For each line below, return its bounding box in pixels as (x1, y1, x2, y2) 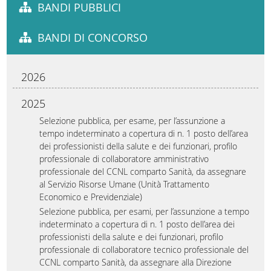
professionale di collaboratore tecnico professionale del (39, 244, 249, 255)
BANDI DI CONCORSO (38, 30, 148, 45)
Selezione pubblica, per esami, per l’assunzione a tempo (39, 206, 250, 217)
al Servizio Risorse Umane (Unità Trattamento (39, 178, 210, 190)
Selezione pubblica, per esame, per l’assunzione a (39, 114, 226, 126)
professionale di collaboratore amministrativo (39, 152, 209, 165)
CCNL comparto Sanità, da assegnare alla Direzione (39, 256, 232, 268)
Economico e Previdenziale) (39, 191, 143, 203)
